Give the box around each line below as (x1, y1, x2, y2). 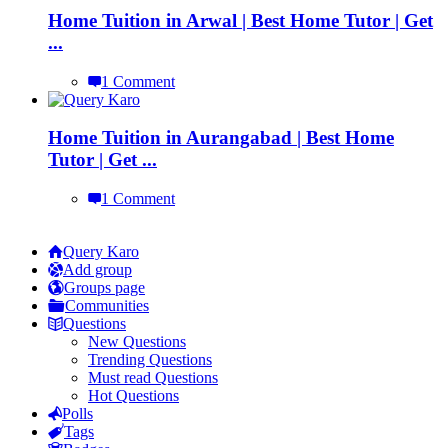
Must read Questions (88, 369, 218, 387)
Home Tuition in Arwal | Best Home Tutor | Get (48, 9, 433, 31)
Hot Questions (88, 387, 179, 405)
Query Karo (63, 243, 139, 261)
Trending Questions (88, 351, 212, 369)
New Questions (88, 333, 186, 351)
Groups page (64, 279, 145, 297)
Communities (65, 297, 149, 315)
